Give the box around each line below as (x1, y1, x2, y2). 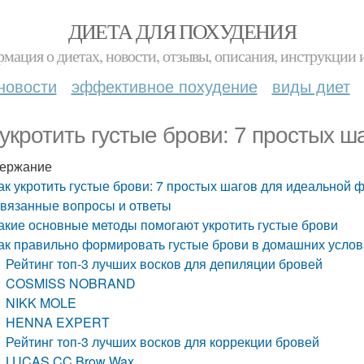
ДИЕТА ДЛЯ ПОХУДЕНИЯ (67, 17, 297, 45)
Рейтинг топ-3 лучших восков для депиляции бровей (6, 254, 323, 273)
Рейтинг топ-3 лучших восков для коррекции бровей (6, 332, 320, 351)
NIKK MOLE (6, 293, 77, 312)
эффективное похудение (71, 74, 258, 97)
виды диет (271, 74, 350, 97)
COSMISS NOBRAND (6, 274, 136, 292)
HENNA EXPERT (6, 313, 114, 331)
